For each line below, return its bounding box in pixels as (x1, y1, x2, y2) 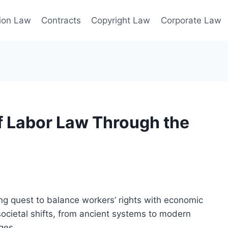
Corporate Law (160, 15, 221, 25)
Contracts (41, 15, 81, 25)
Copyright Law (91, 15, 151, 25)
